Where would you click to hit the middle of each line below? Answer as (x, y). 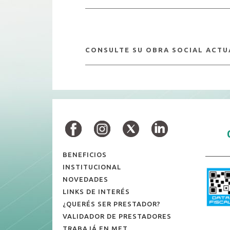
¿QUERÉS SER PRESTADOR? (112, 204)
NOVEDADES (86, 179)
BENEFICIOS (85, 155)
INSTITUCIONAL (92, 167)
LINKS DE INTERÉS (97, 191)
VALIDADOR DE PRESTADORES (117, 216)
